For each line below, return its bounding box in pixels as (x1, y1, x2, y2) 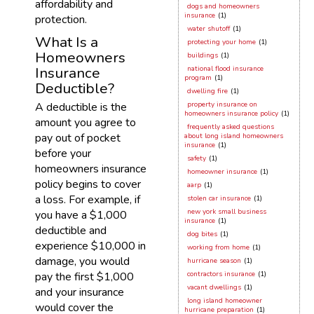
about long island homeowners (184, 131, 283, 141)
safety (187, 153, 206, 163)
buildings (187, 50, 218, 60)
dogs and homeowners (187, 1, 259, 11)
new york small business (187, 207, 266, 217)
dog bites (187, 229, 217, 239)
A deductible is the (35, 100, 127, 115)
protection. (35, 12, 87, 27)
